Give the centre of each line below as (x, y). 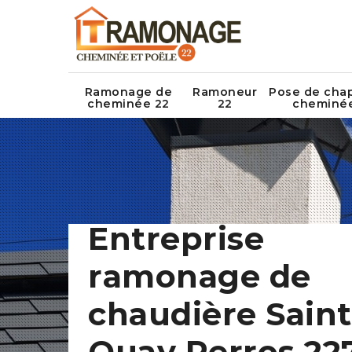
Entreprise (176, 238)
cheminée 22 (128, 104)
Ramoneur (225, 92)
